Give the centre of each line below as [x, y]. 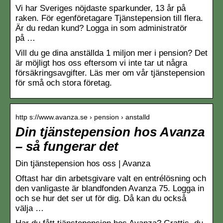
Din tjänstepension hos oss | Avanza [83, 163]
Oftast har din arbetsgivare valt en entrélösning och [111, 178]
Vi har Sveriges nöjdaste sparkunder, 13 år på [101, 8]
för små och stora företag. [64, 83]
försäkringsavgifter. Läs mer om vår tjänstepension [110, 73]
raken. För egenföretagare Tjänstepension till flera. [109, 18]
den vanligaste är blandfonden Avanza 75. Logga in [110, 188]
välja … [30, 208]
